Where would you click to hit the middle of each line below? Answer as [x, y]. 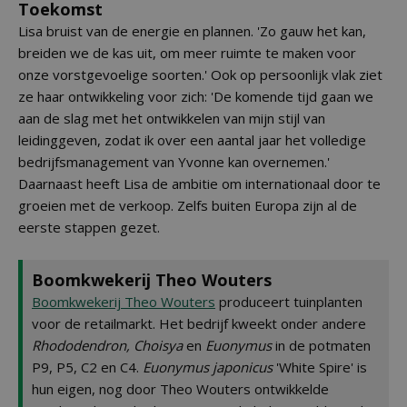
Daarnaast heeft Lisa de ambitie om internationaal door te [199, 184]
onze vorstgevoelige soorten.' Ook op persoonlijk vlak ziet [200, 74]
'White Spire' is [320, 367]
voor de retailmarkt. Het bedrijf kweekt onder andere [199, 323]
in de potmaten [321, 345]
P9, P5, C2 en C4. [87, 367]
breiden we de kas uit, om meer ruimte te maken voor [187, 53]
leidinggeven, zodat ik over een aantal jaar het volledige [192, 140]
